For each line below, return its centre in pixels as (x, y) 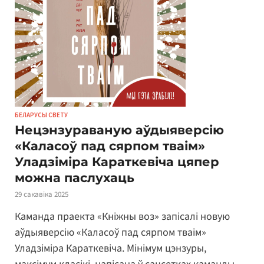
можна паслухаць (75, 177)
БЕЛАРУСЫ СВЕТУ (41, 115)
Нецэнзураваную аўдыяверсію (119, 130)
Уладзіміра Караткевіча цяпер (117, 161)
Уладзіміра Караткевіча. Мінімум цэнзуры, (110, 249)
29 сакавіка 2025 (42, 194)
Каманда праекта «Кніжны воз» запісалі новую (122, 217)
